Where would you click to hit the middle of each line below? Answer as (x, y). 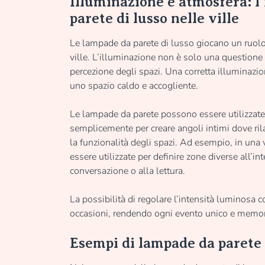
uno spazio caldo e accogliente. (134, 85)
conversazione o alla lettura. (127, 171)
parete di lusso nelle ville (154, 18)
